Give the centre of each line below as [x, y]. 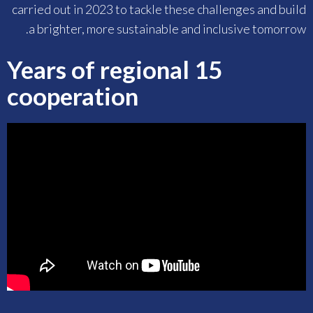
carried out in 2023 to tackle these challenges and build [159, 9]
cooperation [73, 96]
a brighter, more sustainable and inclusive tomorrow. [167, 29]
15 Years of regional [98, 70]
